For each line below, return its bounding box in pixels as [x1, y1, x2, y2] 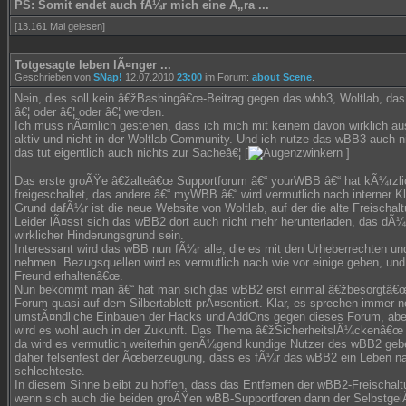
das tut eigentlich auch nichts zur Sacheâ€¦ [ [14, 146, 248, 159]
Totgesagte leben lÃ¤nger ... [14, 58, 171, 72]
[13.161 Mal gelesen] [14, 21, 105, 32]
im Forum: [202, 72, 252, 82]
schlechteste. [14, 364, 85, 378]
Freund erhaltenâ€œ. [14, 269, 123, 283]
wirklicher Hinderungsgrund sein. [14, 228, 184, 242]
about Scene [252, 72, 312, 82]
